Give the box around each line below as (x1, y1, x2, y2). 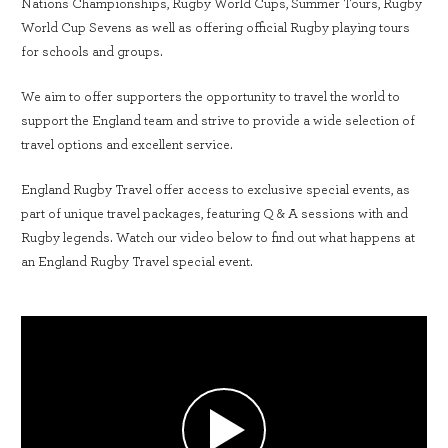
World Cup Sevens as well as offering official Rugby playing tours (21, 21, 410, 35)
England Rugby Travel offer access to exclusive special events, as (21, 183, 410, 197)
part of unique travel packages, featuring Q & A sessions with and (21, 207, 408, 221)
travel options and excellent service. (21, 138, 239, 152)
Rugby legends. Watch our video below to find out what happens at (21, 231, 415, 245)
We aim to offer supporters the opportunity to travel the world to (21, 90, 400, 104)
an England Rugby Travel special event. (21, 255, 253, 269)
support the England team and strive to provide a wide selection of (21, 114, 415, 128)
